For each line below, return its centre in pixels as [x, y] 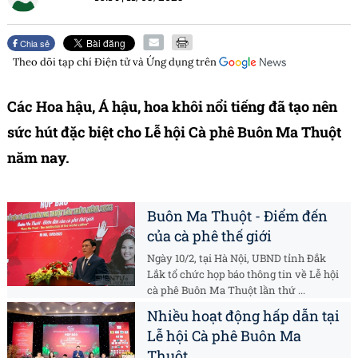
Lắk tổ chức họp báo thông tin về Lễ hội [243, 274]
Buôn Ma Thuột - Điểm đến [237, 216]
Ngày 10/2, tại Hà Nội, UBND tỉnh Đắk [237, 259]
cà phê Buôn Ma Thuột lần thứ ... [226, 290]
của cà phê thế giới [209, 236]
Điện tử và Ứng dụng [144, 62]
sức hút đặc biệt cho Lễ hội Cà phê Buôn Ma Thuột [174, 132]
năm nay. [38, 158]
